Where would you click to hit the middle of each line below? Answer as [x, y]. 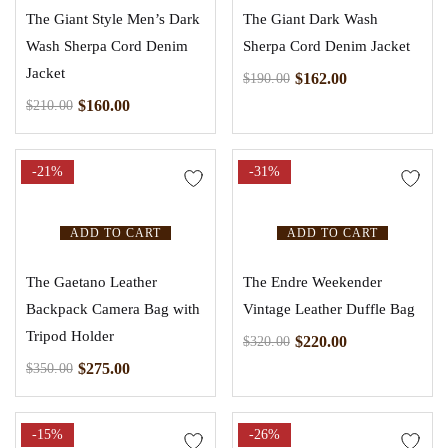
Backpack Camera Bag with [113, 309]
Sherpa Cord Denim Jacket [326, 46]
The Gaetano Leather [91, 282]
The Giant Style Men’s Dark [113, 19]
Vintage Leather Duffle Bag [329, 309]
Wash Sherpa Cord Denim [107, 46]
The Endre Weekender [312, 282]
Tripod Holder [70, 336]
